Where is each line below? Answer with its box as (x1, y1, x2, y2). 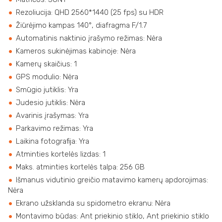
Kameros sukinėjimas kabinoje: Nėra (15, 47, 136, 56)
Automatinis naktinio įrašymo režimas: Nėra (15, 34, 162, 43)
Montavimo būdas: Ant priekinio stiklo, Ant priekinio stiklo (15, 212, 209, 221)
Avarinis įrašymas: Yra (15, 111, 89, 120)
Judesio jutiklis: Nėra (15, 98, 85, 108)
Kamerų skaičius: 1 (15, 59, 77, 69)
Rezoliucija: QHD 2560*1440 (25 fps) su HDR (15, 8, 164, 17)
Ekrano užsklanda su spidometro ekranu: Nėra (15, 199, 170, 208)
